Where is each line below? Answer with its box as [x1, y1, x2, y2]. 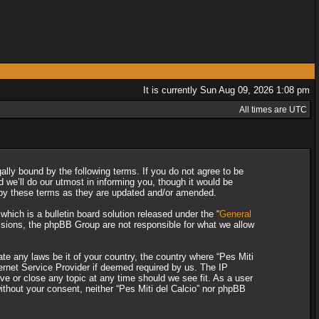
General [219, 209, 251, 219]
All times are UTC [239, 105, 307, 115]
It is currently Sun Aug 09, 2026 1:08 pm [143, 85, 310, 95]
